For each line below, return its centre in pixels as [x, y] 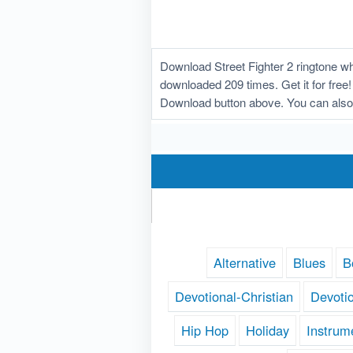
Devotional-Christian [234, 297]
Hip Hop [205, 331]
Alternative [245, 263]
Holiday [268, 331]
